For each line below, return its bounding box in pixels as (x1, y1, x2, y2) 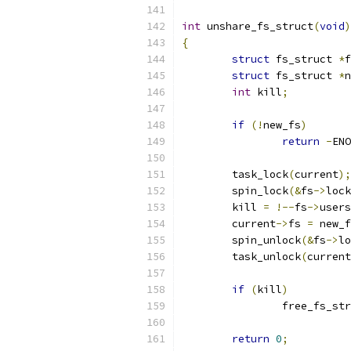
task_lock (232, 168, 288, 181)
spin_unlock (232, 233, 301, 247)
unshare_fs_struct (201, 20, 313, 33)
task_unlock (232, 250, 301, 263)
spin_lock (232, 184, 288, 197)
